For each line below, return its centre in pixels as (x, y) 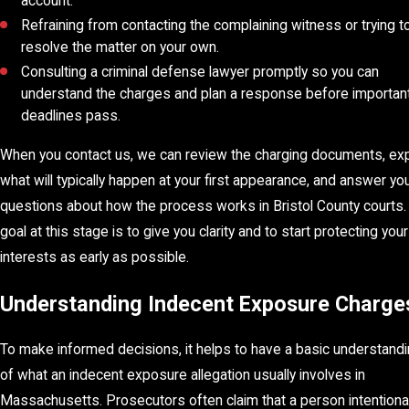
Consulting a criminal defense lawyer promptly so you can (200, 72)
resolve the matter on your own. (121, 47)
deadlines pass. (71, 115)
